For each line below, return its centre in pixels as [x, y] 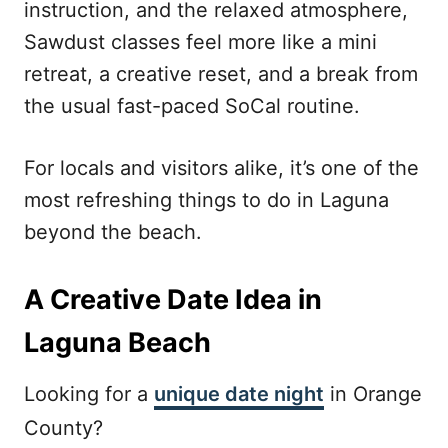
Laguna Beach [117, 342]
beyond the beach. [113, 232]
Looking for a [89, 394]
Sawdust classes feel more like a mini [200, 42]
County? [63, 428]
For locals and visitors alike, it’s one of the [221, 168]
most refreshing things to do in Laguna [206, 200]
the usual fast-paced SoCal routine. [192, 106]
